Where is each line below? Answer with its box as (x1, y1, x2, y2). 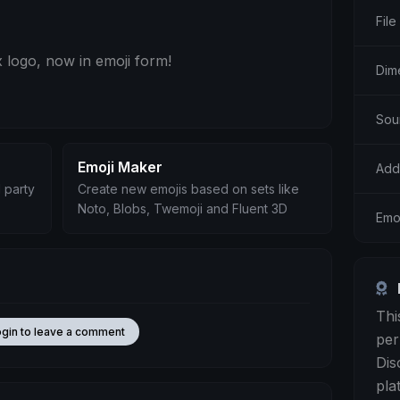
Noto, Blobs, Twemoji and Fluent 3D (77, 201, 287, 217)
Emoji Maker (77, 158, 162, 177)
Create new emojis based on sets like (77, 181, 299, 197)
